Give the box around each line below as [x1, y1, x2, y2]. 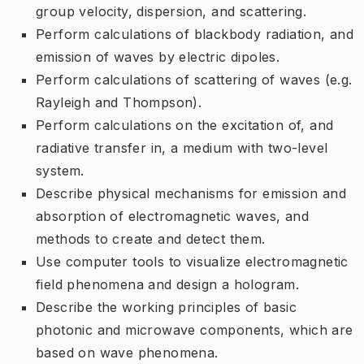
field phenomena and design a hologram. [36, 275, 300, 292]
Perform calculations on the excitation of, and [36, 116, 334, 133]
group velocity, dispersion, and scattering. [36, 2, 307, 19]
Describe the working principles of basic [36, 298, 297, 315]
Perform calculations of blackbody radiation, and [36, 25, 354, 42]
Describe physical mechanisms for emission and [36, 184, 346, 201]
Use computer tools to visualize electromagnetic [36, 253, 349, 270]
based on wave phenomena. [36, 344, 219, 361]
